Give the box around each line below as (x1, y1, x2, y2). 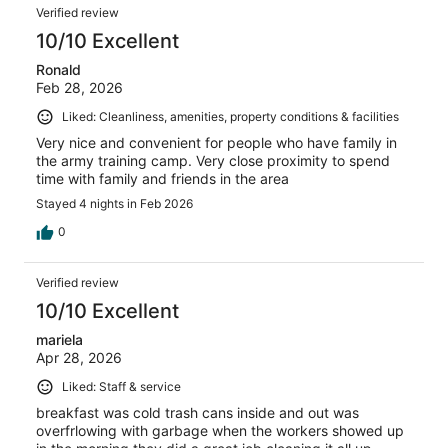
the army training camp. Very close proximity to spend (36, 152, 390, 170)
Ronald (36, 61, 81, 79)
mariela (36, 331, 83, 349)
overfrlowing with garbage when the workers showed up (36, 421, 404, 439)
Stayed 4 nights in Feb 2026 (36, 196, 193, 212)
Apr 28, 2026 (36, 349, 122, 367)
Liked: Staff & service (62, 379, 181, 395)
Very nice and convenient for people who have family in (36, 134, 397, 152)
